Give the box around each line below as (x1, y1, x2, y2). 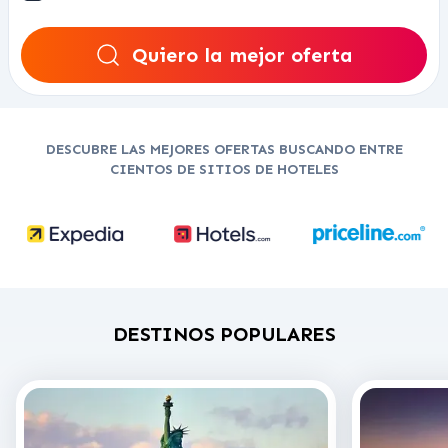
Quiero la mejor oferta (131, 43, 353, 67)
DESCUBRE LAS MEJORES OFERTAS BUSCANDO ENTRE (45, 141, 403, 158)
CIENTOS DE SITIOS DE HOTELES (109, 161, 339, 178)
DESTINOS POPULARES (112, 322, 336, 346)
